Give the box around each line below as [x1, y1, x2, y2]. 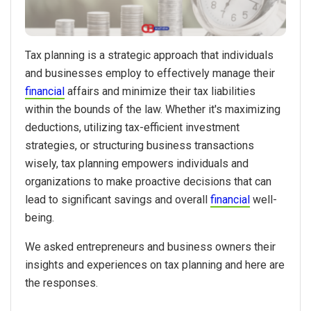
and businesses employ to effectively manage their [25, 67, 275, 81]
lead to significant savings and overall [25, 193, 210, 207]
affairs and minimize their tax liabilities [65, 85, 255, 99]
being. [25, 211, 54, 225]
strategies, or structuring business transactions [25, 139, 254, 153]
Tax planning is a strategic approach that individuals [25, 49, 274, 62]
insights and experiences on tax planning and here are [25, 258, 285, 272]
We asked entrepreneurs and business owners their [25, 240, 276, 254]
